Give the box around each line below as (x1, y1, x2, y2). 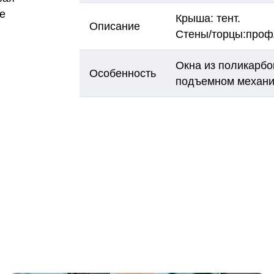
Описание (89, 20, 143, 32)
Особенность (89, 67, 156, 80)
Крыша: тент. (175, 12, 243, 24)
